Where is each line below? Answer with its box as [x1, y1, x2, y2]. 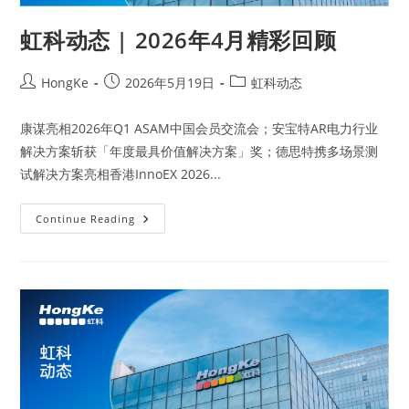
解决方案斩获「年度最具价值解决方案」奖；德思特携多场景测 [20, 142, 379, 160]
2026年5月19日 [125, 73, 215, 91]
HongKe [41, 73, 89, 91]
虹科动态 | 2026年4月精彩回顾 [20, 24, 337, 55]
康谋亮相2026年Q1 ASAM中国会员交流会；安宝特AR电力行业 [20, 119, 379, 137]
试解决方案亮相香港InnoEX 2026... [20, 164, 222, 183]
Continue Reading [36, 211, 136, 225]
